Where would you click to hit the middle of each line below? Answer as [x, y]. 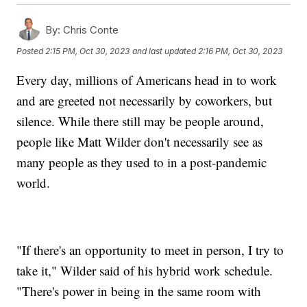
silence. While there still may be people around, [140, 121]
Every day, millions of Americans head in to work [147, 79]
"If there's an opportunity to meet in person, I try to [150, 249]
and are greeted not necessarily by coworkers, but [145, 100]
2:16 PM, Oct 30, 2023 [241, 51]
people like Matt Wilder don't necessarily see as [140, 141]
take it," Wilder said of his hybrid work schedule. [145, 270]
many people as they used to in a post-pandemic [142, 162]
